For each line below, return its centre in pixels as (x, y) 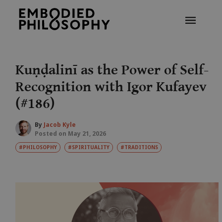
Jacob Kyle (59, 124)
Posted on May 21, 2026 (70, 133)
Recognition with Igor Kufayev (111, 87)
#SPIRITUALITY (88, 147)
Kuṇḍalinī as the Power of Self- (112, 70)
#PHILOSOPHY (38, 147)
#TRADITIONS (139, 147)
